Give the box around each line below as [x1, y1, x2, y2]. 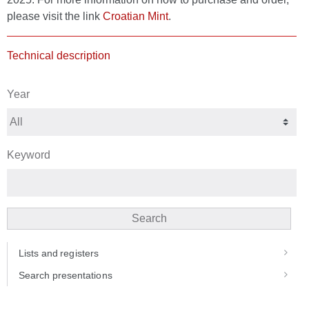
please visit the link [7, 10, 103, 23]
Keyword [7, 149, 50, 161]
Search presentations [19, 270, 112, 281]
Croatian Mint [103, 10, 168, 23]
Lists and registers [19, 248, 99, 259]
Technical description [7, 50, 110, 62]
